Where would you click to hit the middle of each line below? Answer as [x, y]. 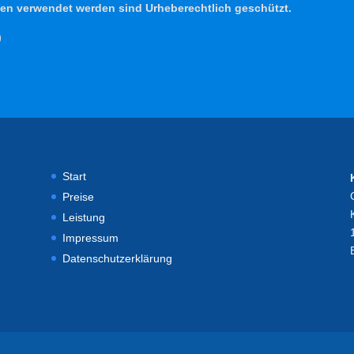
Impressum [90, 237]
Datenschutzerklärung [117, 258]
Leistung [83, 217]
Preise [78, 196]
